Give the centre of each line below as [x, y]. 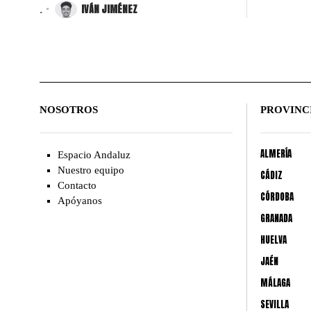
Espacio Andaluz [94, 154]
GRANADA [276, 218]
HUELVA [273, 239]
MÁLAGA [275, 283]
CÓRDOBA [277, 196]
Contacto [77, 185]
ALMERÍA [276, 153]
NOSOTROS [69, 109]
